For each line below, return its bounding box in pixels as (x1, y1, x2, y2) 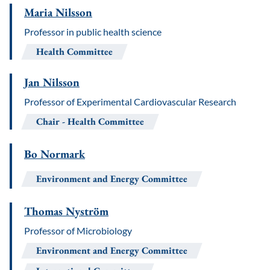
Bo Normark (24, 146, 85, 162)
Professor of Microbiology (24, 225, 132, 236)
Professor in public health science (24, 26, 162, 37)
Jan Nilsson (24, 75, 80, 90)
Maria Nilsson (24, 5, 92, 20)
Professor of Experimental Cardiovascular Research (24, 96, 236, 107)
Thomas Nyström (24, 204, 108, 219)
